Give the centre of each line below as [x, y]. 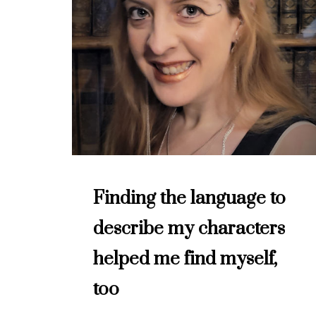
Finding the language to [189, 198]
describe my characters [189, 229]
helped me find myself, [185, 259]
